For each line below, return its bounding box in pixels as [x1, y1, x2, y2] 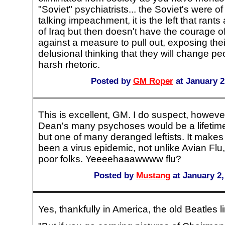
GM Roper [133, 76, 173, 86]
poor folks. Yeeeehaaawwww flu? [38, 153, 181, 164]
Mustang [136, 170, 170, 180]
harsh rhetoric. [38, 59, 100, 70]
